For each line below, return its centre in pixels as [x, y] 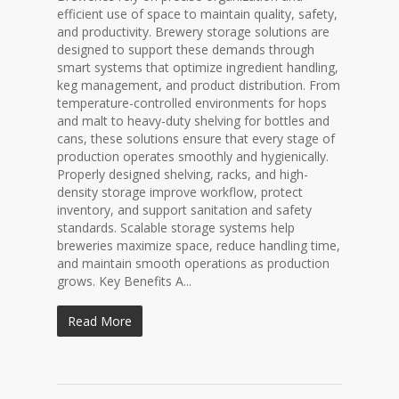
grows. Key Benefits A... [124, 281]
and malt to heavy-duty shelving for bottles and [193, 121]
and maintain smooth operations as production [193, 263]
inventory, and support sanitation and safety [184, 210]
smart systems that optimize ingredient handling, [198, 67]
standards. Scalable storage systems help [176, 228]
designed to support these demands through [186, 49]
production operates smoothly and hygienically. [193, 156]
